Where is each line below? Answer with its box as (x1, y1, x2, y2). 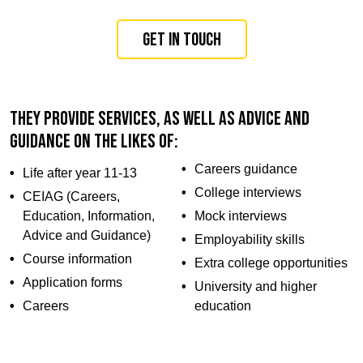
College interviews (194, 186, 301, 199)
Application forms (23, 275, 122, 289)
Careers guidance (194, 162, 297, 176)
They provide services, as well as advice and (10, 107, 310, 130)
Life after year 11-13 (23, 166, 137, 180)
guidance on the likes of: (10, 130, 178, 153)
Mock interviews (194, 209, 287, 223)
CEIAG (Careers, (23, 190, 120, 203)
